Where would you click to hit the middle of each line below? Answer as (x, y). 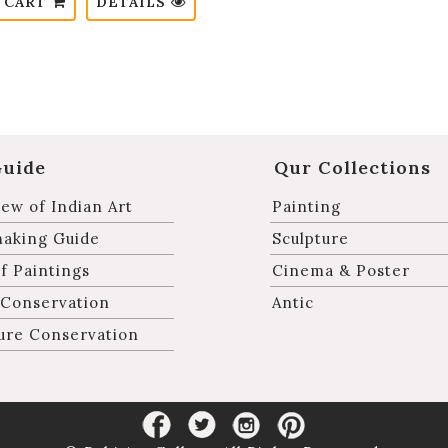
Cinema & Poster (341, 271)
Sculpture (310, 239)
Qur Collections (352, 168)
